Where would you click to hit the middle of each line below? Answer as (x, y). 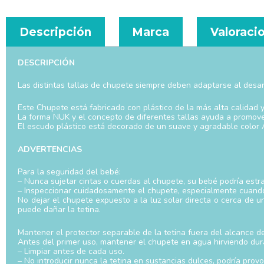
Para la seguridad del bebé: (69, 172)
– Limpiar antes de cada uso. (71, 251)
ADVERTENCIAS (50, 149)
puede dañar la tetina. (59, 210)
